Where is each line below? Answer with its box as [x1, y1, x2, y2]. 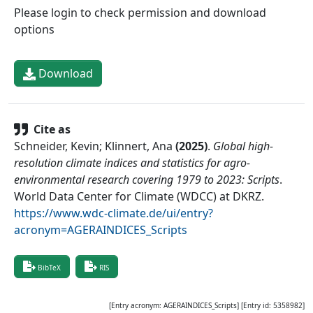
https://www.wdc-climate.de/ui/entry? [14, 205, 213, 221]
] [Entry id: [237, 300, 271, 310]
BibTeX [38, 262, 61, 272]
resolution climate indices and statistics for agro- [14, 154, 250, 170]
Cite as [34, 121, 71, 137]
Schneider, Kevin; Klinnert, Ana [14, 138, 173, 154]
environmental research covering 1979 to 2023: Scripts [14, 171, 279, 187]
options [14, 21, 54, 37]
